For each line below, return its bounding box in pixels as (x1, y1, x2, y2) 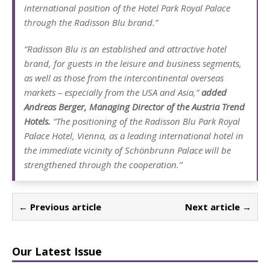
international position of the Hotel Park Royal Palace (24, 1, 230, 14)
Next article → (185, 200, 251, 213)
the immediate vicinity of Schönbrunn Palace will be (24, 143, 231, 156)
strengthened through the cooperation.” (24, 158, 182, 171)
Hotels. (24, 115, 51, 127)
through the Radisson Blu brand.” (24, 16, 158, 28)
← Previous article (19, 200, 101, 213)
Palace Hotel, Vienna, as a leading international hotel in (24, 129, 243, 142)
